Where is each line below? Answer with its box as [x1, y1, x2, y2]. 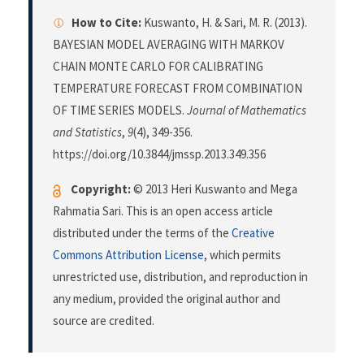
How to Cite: [71, 15, 141, 31]
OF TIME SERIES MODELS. [53, 102, 187, 119]
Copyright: [71, 181, 131, 197]
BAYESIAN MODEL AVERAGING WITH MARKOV [53, 37, 284, 53]
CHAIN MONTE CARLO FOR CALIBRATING [53, 58, 263, 75]
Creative [232, 225, 275, 241]
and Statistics [53, 124, 122, 141]
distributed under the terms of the [53, 225, 232, 241]
